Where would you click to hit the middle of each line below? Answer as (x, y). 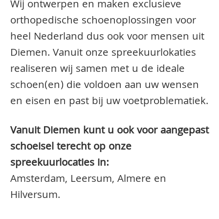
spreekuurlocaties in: (60, 164)
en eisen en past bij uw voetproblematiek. (109, 102)
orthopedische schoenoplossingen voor (103, 21)
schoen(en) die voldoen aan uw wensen (105, 86)
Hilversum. (35, 196)
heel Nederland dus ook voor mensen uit (107, 37)
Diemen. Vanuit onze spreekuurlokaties (103, 54)
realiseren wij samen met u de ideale (98, 70)
